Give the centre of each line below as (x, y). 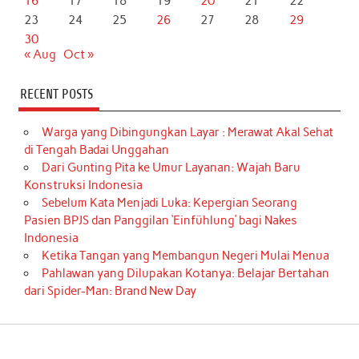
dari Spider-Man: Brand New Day (111, 290)
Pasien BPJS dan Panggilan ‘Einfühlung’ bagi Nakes (161, 220)
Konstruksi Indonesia (84, 185)
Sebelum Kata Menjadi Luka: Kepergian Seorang (169, 202)
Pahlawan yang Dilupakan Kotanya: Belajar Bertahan (185, 273)
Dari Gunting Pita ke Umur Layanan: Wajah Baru (171, 167)
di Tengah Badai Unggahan (97, 149)
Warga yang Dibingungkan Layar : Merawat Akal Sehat (187, 132)
